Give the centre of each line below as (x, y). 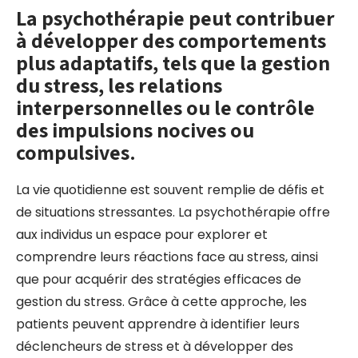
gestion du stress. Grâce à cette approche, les (161, 302)
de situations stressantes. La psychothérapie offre (173, 212)
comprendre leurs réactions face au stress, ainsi (167, 257)
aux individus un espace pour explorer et (142, 235)
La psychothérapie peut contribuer (175, 18)
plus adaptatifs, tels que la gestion (173, 62)
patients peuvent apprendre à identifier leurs (158, 324)
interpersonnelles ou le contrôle (165, 107)
